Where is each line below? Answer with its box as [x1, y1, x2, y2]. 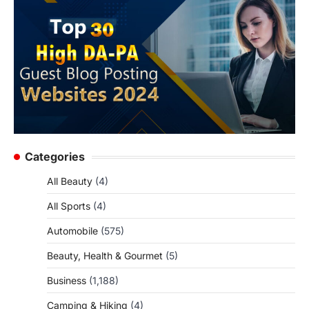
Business [47, 275, 86, 287]
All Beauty [47, 175, 92, 188]
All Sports [47, 200, 90, 212]
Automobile [47, 225, 98, 237]
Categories [25, 150, 85, 164]
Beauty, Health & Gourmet [47, 250, 163, 262]
